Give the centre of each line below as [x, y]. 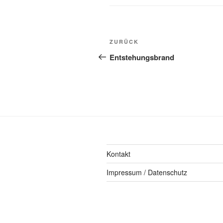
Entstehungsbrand [142, 57]
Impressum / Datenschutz [147, 172]
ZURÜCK [124, 41]
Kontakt [118, 154]
